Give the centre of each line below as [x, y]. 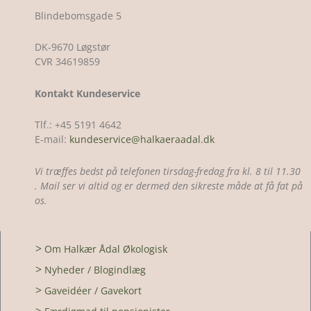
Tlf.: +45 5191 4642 [78, 125]
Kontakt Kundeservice [87, 93]
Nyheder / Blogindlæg [95, 270]
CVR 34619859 [67, 62]
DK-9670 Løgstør [73, 47]
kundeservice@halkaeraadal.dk [141, 140]
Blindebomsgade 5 [78, 15]
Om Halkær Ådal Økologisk [106, 249]
